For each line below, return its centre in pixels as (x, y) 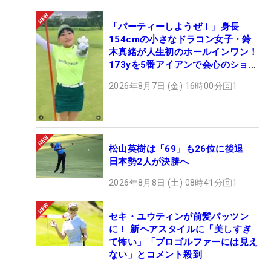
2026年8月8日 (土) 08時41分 (166, 182)
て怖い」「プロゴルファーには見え (184, 242)
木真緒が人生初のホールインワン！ (184, 52)
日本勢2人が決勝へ (149, 161)
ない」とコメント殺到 (155, 254)
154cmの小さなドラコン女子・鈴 (180, 39)
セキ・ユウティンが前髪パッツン (179, 216)
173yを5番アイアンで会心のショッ (184, 64)
